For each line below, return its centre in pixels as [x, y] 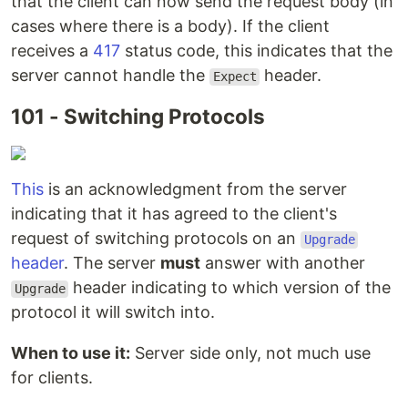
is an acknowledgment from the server [195, 189]
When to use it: [71, 353]
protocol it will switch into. [113, 312]
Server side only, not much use [250, 353]
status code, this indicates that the [256, 51]
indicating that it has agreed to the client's [174, 214]
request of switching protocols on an [156, 239]
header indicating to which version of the [230, 288]
